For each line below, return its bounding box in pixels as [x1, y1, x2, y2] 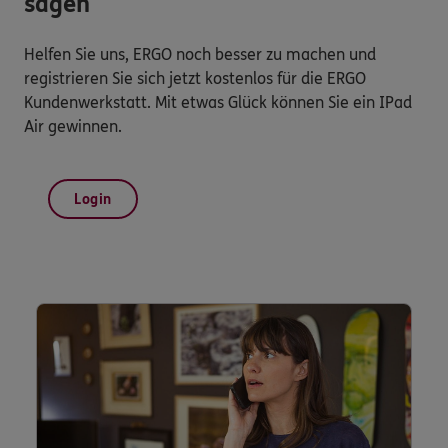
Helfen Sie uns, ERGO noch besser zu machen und [24, 45, 376, 65]
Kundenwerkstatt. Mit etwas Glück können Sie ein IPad [24, 93, 412, 113]
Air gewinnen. [24, 117, 122, 137]
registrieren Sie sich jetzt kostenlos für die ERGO [24, 69, 366, 89]
